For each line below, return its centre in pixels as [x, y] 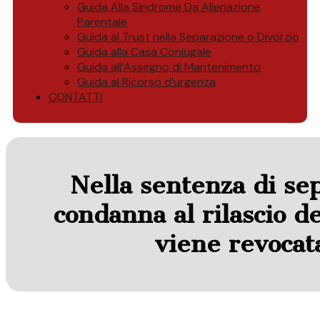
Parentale [102, 22]
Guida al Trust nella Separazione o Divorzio [188, 37]
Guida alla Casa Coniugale [144, 52]
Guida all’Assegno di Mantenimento [169, 67]
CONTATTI [75, 97]
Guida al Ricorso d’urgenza [146, 82]
